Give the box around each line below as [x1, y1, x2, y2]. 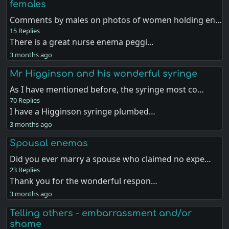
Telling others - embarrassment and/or [10, 208, 192, 218]
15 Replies [10, 26, 40, 36]
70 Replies [10, 96, 40, 105]
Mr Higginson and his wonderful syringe [10, 68, 198, 79]
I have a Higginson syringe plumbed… [10, 106, 156, 118]
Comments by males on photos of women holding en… [10, 14, 222, 26]
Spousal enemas [10, 138, 88, 149]
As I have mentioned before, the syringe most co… [10, 84, 204, 96]
